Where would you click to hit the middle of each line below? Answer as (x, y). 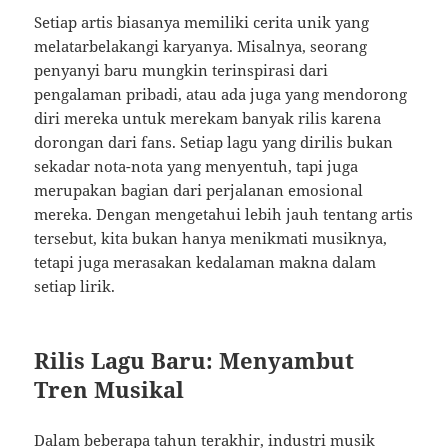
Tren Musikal (109, 389)
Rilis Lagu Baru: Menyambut (194, 360)
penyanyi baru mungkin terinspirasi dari (181, 70)
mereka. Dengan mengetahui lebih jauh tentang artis (224, 214)
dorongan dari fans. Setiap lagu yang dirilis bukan (214, 142)
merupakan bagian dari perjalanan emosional (199, 190)
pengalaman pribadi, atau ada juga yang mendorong (221, 94)
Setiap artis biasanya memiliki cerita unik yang (202, 22)
